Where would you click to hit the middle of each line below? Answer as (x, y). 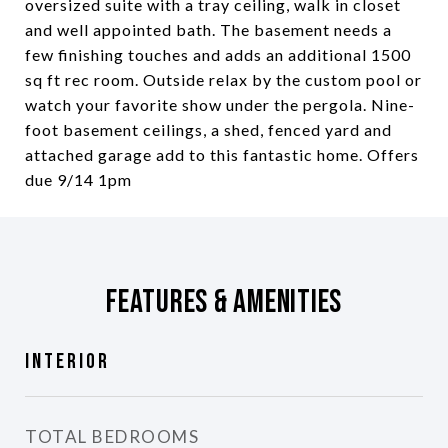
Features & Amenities (224, 302)
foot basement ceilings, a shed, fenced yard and (208, 129)
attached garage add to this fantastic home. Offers (222, 154)
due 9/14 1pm (78, 179)
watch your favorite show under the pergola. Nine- (220, 104)
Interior (67, 361)
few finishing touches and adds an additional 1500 (218, 54)
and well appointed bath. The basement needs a (208, 29)
